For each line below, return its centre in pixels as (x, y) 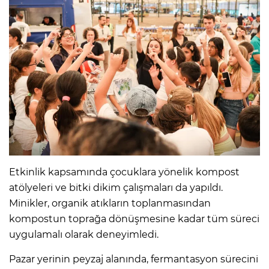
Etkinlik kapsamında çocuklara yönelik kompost (124, 172)
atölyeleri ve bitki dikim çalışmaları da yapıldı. (116, 188)
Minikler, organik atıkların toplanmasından (110, 204)
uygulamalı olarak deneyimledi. (84, 235)
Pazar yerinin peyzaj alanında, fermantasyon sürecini (134, 259)
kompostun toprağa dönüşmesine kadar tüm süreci (134, 219)
